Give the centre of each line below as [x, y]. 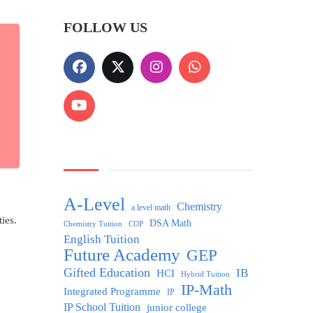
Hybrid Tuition [205, 274]
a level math [151, 207]
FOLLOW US [105, 27]
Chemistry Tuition [93, 224]
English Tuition [102, 239]
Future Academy [122, 254]
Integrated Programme [112, 291]
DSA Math [170, 223]
